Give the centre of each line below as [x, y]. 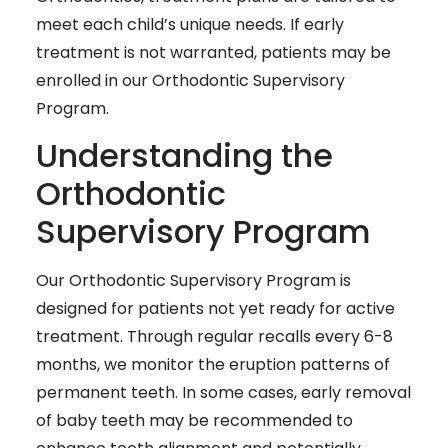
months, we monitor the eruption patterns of [213, 365]
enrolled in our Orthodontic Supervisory [190, 80]
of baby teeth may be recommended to [194, 421]
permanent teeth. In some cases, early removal [223, 393]
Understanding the [184, 156]
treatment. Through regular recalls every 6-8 [214, 337]
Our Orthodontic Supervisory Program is [193, 281]
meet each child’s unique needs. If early [190, 24]
